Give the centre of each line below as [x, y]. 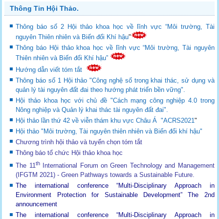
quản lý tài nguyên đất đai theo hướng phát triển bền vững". [101, 89]
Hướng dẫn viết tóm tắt [51, 69]
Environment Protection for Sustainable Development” [99, 195]
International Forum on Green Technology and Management [127, 166]
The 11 [26, 166]
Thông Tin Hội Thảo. [44, 8]
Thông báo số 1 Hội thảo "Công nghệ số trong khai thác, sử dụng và [115, 80]
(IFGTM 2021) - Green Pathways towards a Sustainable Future [104, 175]
